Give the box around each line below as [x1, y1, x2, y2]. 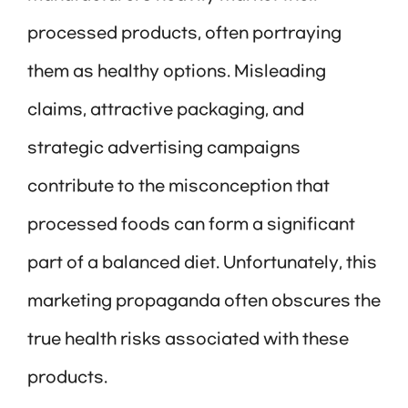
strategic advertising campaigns [27, 139, 301, 158]
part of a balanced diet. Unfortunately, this [27, 254, 377, 273]
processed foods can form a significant [27, 216, 355, 235]
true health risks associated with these [27, 331, 349, 350]
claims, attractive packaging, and [27, 101, 304, 120]
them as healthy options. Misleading [27, 63, 326, 82]
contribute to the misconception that [27, 178, 330, 197]
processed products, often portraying [27, 25, 342, 44]
